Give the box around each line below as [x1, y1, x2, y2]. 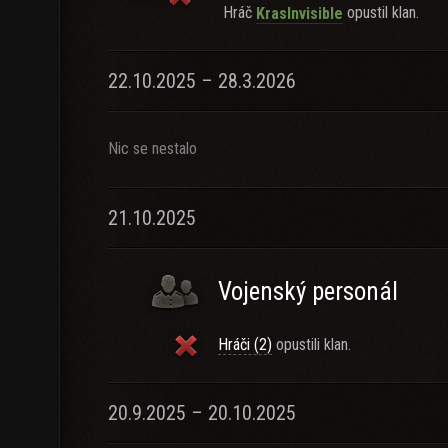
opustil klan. [343, 3, 419, 22]
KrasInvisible [256, 3, 343, 23]
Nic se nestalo [108, 139, 197, 158]
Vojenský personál [218, 277, 398, 306]
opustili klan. [272, 335, 351, 354]
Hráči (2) [218, 335, 272, 354]
